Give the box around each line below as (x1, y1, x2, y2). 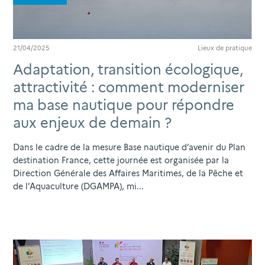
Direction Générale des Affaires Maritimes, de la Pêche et (13, 169, 243, 179)
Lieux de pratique (198, 44, 252, 53)
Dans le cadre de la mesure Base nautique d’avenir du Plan (13, 143, 245, 153)
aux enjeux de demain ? (13, 114, 172, 132)
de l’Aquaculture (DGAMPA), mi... (13, 182, 144, 192)
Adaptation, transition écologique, (13, 61, 243, 79)
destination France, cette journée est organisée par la (13, 156, 229, 166)
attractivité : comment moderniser (13, 79, 244, 96)
